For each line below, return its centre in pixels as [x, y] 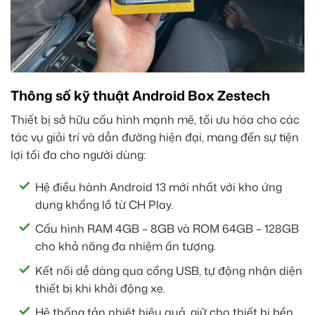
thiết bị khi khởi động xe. [100, 288]
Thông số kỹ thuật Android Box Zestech [140, 96]
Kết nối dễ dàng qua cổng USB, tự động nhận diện [169, 270]
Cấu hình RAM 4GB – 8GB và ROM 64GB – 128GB [167, 229]
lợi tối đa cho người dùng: [78, 154]
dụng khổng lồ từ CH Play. [104, 204]
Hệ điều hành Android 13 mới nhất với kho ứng [159, 187]
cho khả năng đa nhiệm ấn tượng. [126, 246]
